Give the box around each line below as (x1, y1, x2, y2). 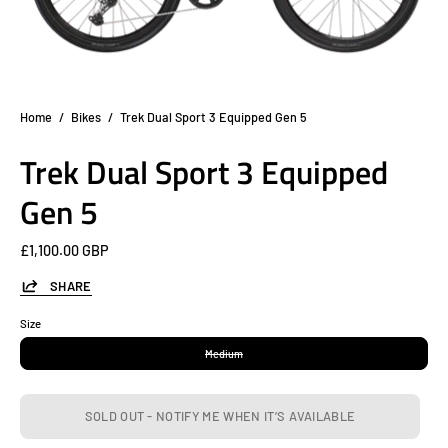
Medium (205, 347, 243, 361)
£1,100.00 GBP (20, 242, 109, 260)
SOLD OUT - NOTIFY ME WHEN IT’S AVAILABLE (84, 408, 356, 425)
